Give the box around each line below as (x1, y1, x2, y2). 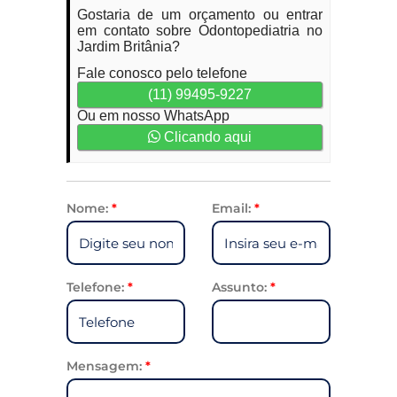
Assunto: (211, 279, 270, 295)
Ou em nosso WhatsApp (76, 108, 230, 123)
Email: (211, 200, 254, 216)
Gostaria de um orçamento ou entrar (76, 7, 323, 22)
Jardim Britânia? (76, 39, 180, 54)
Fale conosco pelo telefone (76, 66, 247, 81)
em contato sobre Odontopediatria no (76, 23, 323, 38)
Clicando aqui (160, 129, 252, 144)
